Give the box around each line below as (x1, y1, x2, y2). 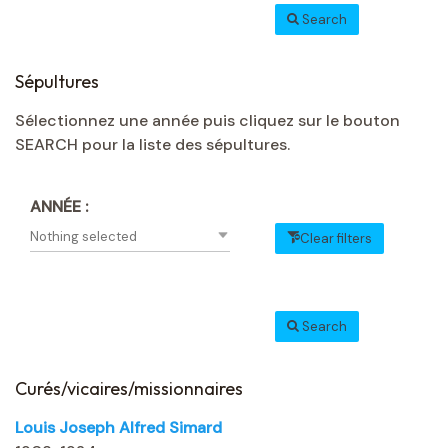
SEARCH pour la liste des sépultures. (15, 134, 290, 156)
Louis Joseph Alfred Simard (15, 417, 222, 439)
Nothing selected (30, 228, 137, 246)
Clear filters (300, 230, 372, 248)
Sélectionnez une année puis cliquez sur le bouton (15, 110, 400, 132)
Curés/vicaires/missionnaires (15, 377, 243, 401)
